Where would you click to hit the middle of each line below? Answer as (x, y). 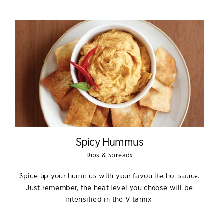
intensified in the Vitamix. (109, 200)
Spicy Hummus (109, 142)
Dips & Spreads (109, 155)
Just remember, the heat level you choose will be (109, 188)
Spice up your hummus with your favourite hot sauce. (109, 176)
